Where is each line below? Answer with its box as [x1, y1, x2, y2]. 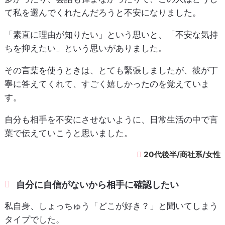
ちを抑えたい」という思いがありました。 [4, 43, 167, 53]
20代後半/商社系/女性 [144, 149, 221, 159]
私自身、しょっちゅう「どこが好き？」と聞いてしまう [4, 200, 218, 211]
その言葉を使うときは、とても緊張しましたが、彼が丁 [4, 65, 218, 75]
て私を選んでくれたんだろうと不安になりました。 [4, 7, 201, 18]
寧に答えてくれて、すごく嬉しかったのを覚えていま [4, 78, 209, 89]
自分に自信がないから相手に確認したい [16, 179, 179, 190]
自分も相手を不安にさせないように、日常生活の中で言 [4, 114, 218, 125]
